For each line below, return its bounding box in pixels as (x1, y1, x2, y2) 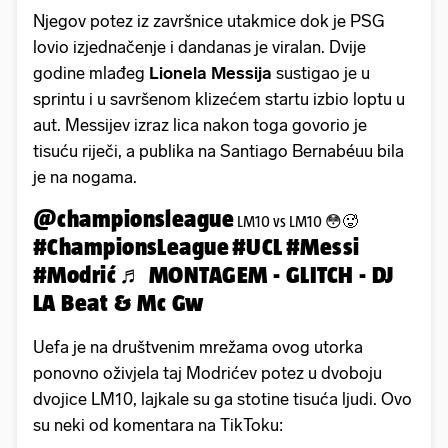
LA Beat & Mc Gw (33, 288, 204, 316)
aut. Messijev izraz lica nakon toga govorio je (33, 114, 367, 135)
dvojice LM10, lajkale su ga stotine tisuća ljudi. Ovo (33, 388, 412, 409)
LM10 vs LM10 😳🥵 (234, 212, 359, 230)
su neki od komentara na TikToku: (33, 414, 283, 435)
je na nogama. (33, 166, 137, 187)
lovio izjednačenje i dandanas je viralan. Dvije (33, 36, 366, 57)
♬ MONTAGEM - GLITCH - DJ (119, 260, 394, 288)
